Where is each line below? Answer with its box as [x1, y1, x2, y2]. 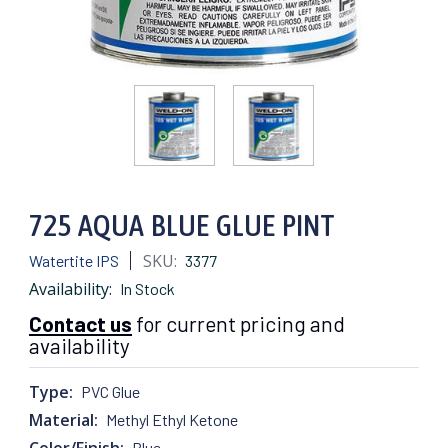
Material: [29, 408, 98, 431]
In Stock [119, 278, 175, 298]
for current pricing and [132, 310, 345, 336]
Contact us [29, 310, 132, 336]
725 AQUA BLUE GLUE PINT [29, 207, 335, 242]
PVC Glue [80, 381, 140, 401]
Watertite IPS [29, 250, 122, 270]
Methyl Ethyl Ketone [105, 409, 238, 429]
